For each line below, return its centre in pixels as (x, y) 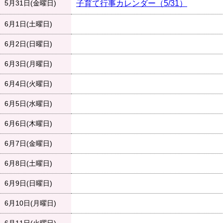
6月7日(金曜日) (28, 144)
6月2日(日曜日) (28, 44)
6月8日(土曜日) (28, 164)
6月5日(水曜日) (28, 104)
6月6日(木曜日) (28, 124)
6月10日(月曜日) (30, 203)
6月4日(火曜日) (28, 84)
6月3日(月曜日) (28, 64)
